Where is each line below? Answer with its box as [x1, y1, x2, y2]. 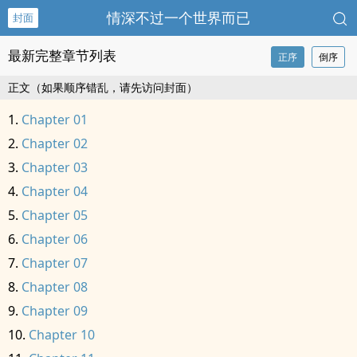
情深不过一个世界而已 [107, 8, 250, 27]
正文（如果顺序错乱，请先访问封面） [8, 80, 198, 95]
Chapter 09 [22, 302, 88, 320]
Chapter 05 [22, 206, 88, 224]
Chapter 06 [22, 230, 88, 248]
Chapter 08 [22, 278, 88, 296]
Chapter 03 [22, 159, 88, 176]
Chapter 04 [22, 182, 88, 200]
